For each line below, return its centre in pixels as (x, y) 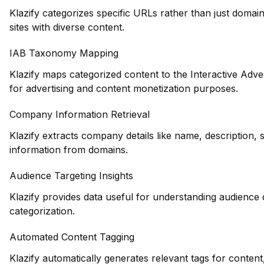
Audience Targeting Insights (71, 176)
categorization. (42, 211)
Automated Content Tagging (72, 237)
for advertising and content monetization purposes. (124, 88)
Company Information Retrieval (80, 114)
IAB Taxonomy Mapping (64, 53)
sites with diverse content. (67, 27)
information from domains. (69, 150)
